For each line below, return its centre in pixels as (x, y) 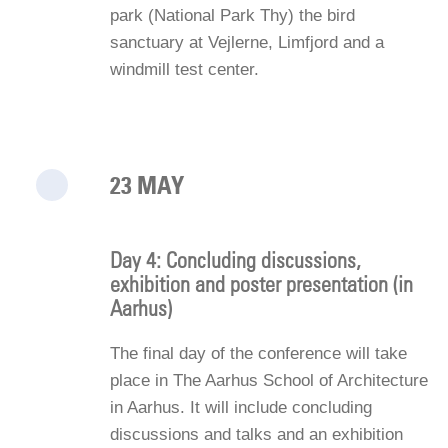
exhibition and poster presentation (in (261, 283)
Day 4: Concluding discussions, (235, 259)
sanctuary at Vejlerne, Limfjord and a (247, 42)
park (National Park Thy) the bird (232, 15)
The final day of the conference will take (258, 353)
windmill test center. (184, 69)
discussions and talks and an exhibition (256, 434)
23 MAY (147, 185)
